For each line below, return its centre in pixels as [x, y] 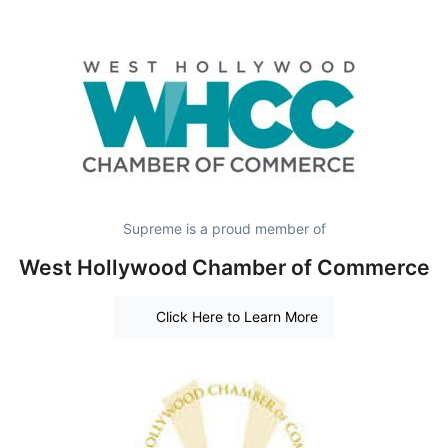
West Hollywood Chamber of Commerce [224, 267]
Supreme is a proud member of [224, 228]
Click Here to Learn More [236, 317]
